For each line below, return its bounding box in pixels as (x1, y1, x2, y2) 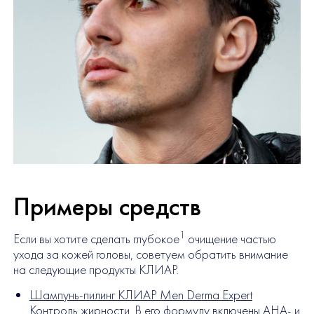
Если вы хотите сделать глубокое (13, 230, 179, 247)
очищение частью (184, 230, 276, 247)
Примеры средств (13, 189, 201, 223)
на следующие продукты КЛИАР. (13, 261, 179, 278)
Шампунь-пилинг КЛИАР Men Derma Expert (29, 286, 252, 303)
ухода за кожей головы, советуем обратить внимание (13, 245, 288, 263)
